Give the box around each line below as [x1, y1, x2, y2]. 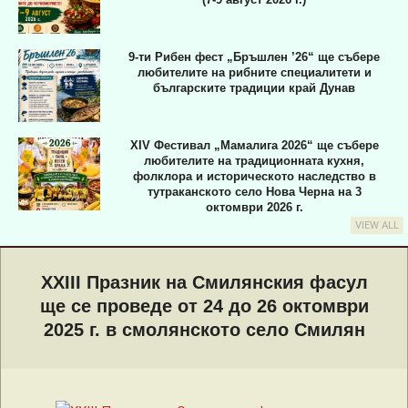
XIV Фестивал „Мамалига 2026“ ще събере [129, 138, 379, 153]
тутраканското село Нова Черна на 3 [147, 185, 362, 199]
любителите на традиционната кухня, [144, 154, 364, 168]
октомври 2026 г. [205, 200, 303, 215]
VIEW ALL [355, 219, 399, 232]
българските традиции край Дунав [153, 80, 355, 95]
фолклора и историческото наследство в [132, 169, 376, 184]
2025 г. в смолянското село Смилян [43, 320, 365, 341]
